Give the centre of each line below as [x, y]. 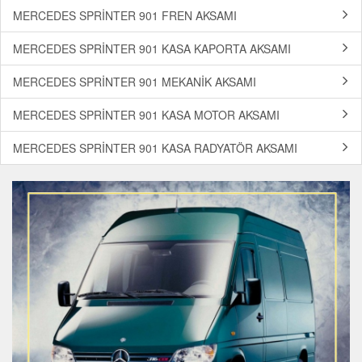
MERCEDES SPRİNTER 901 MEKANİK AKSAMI [135, 82]
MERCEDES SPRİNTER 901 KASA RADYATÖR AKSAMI [155, 148]
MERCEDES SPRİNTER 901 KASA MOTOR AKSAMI [146, 115]
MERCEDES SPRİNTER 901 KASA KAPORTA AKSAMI [152, 49]
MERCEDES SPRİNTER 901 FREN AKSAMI [125, 16]
